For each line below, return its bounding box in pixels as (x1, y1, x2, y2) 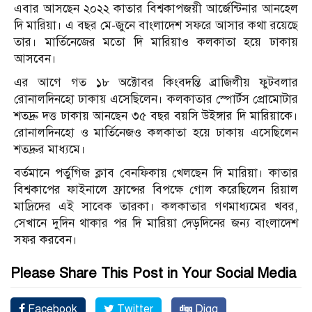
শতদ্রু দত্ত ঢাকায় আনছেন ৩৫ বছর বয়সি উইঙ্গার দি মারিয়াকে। (14, 108, 298, 123)
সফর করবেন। (14, 232, 77, 247)
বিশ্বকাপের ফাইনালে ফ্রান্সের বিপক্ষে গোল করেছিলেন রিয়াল (14, 182, 298, 197)
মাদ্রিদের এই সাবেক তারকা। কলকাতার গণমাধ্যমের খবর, (14, 198, 298, 214)
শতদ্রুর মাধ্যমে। (14, 141, 86, 157)
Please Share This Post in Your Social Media (10, 264, 296, 282)
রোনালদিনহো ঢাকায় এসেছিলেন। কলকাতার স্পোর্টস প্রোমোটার (14, 91, 298, 107)
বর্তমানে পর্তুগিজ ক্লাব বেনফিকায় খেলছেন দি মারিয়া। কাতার (14, 165, 298, 180)
